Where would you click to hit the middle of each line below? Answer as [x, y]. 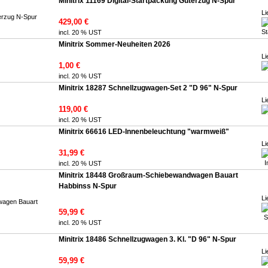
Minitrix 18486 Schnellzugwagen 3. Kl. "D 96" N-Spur [147, 239]
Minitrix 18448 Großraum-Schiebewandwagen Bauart [148, 175]
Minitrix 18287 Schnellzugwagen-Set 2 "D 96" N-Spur [148, 88]
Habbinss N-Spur [88, 186]
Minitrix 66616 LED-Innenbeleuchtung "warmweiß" [144, 132]
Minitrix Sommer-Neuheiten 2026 [115, 44]
